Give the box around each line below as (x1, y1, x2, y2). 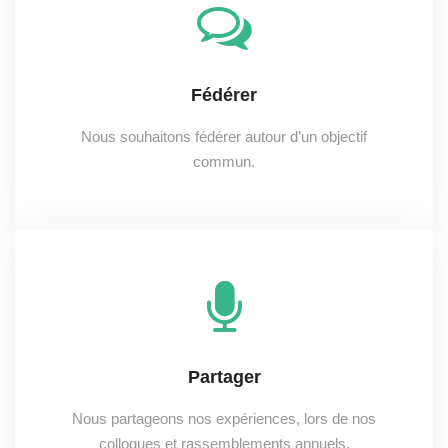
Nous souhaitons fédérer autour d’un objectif (81, 128, 367, 146)
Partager (187, 367, 261, 388)
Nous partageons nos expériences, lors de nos (72, 410, 376, 428)
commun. (193, 153, 255, 171)
